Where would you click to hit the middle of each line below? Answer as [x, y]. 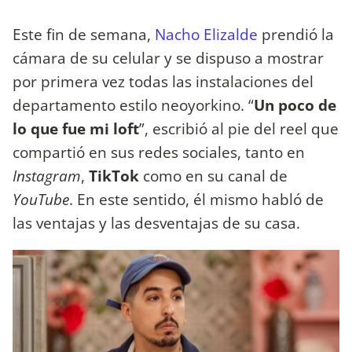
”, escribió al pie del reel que [239, 129]
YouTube [41, 200]
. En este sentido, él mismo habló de [196, 200]
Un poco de [295, 105]
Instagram [47, 176]
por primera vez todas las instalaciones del [163, 82]
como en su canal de [215, 176]
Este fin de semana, [84, 35]
